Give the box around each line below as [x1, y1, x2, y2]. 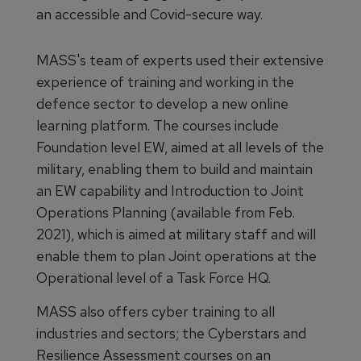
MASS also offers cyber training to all [36, 302, 275, 321]
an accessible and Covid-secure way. [36, 5, 263, 23]
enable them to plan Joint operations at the [36, 247, 317, 265]
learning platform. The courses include [36, 116, 279, 135]
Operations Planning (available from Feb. [36, 203, 295, 222]
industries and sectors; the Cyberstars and [36, 324, 306, 342]
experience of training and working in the [36, 73, 294, 91]
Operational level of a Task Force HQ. [36, 268, 271, 287]
